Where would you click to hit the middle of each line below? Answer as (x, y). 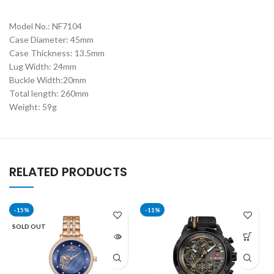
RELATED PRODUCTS (68, 172)
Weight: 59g (33, 106)
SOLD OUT (29, 226)
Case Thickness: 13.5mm (57, 53)
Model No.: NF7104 (46, 26)
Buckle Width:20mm (48, 80)
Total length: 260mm (49, 93)
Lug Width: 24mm (43, 66)
